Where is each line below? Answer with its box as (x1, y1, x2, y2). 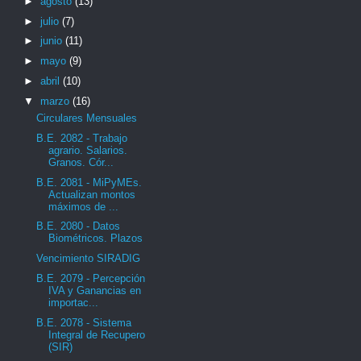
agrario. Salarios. (48, 143, 128, 156)
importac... (48, 296, 99, 309)
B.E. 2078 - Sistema (36, 316, 132, 329)
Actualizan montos (48, 188, 136, 201)
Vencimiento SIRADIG (36, 252, 141, 264)
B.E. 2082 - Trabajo (36, 131, 128, 144)
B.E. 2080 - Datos (36, 220, 121, 233)
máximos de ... (48, 200, 119, 213)
